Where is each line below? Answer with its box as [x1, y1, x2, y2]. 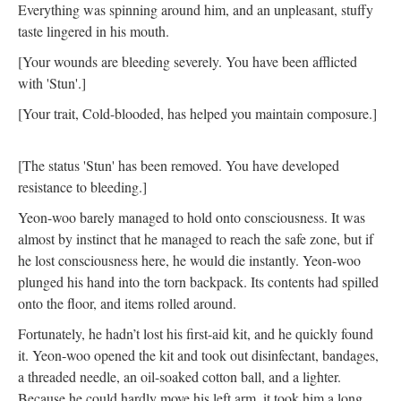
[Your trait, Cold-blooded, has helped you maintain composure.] [18, 104, 377, 123]
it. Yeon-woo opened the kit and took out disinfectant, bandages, [18, 346, 379, 364]
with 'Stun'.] [18, 73, 94, 92]
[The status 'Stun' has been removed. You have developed [18, 156, 339, 175]
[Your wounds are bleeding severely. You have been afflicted [18, 52, 357, 71]
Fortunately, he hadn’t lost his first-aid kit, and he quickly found [18, 324, 373, 343]
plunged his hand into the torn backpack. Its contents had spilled [18, 272, 379, 291]
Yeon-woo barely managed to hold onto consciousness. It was [18, 208, 365, 226]
